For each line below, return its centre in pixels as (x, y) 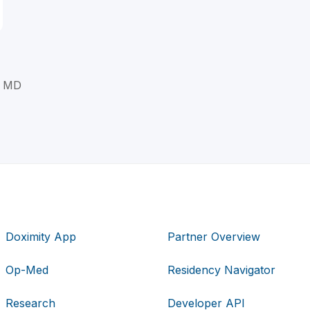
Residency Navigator (221, 270)
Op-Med (27, 270)
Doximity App (41, 236)
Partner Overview (213, 236)
